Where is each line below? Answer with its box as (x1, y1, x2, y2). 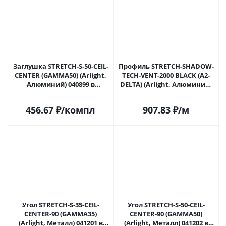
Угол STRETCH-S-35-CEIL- (22, 200, 99, 209)
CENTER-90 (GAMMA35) (24, 209, 97, 218)
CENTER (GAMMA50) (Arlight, (15, 71, 106, 80)
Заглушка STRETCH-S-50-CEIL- (13, 62, 108, 71)
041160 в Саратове (164, 89, 196, 98)
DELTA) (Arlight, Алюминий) (120, 80, 212, 89)
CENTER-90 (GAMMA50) (130, 209, 202, 218)
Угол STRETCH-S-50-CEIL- (127, 200, 205, 209)
